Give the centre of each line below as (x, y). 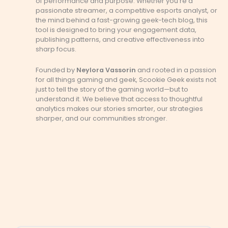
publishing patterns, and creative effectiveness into (120, 39)
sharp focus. (56, 49)
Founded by (56, 70)
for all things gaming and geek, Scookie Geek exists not (126, 79)
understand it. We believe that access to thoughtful (119, 99)
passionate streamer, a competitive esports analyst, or (126, 10)
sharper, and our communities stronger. (102, 118)
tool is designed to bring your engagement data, (116, 30)
